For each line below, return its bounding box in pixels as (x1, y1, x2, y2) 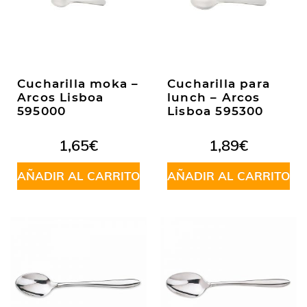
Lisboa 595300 (167, 104, 264, 118)
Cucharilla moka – (17, 77, 139, 90)
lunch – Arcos (167, 90, 260, 104)
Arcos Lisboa (17, 90, 104, 104)
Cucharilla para (167, 77, 270, 90)
